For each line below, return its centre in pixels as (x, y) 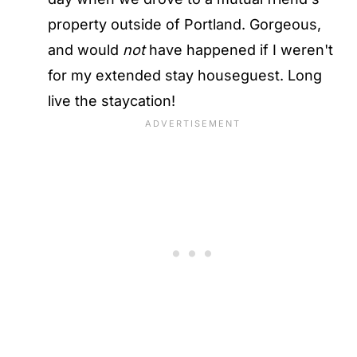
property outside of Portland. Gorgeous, (184, 24)
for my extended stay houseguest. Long (185, 75)
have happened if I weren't (239, 50)
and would (85, 50)
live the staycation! (112, 101)
